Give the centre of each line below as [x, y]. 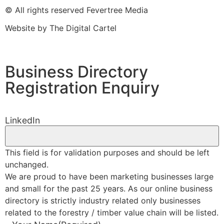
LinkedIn [22, 120]
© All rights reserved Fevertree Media [76, 10]
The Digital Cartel [83, 28]
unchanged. [27, 164]
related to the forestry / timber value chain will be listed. [112, 212]
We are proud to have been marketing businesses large [109, 176]
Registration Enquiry [82, 88]
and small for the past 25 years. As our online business [109, 188]
